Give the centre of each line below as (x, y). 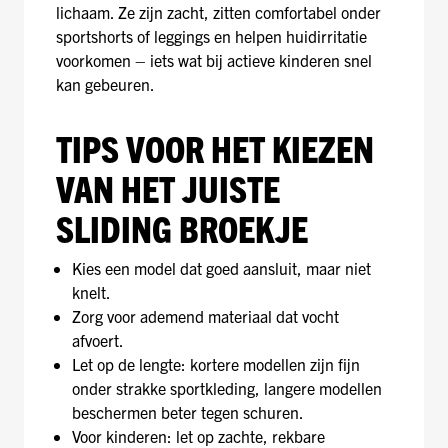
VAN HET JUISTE (168, 187)
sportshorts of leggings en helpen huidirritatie (211, 36)
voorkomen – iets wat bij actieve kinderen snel (214, 60)
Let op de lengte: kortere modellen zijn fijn (216, 364)
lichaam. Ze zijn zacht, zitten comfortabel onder (218, 12)
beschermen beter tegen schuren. (188, 412)
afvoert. (98, 340)
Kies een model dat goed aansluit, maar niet (221, 268)
